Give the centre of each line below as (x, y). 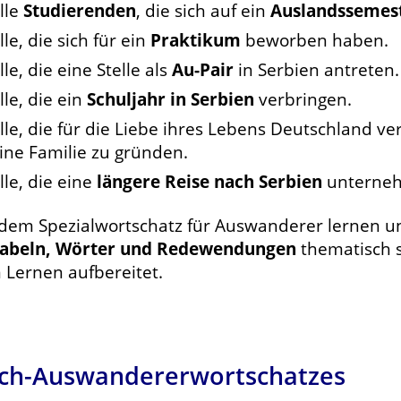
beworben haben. (315, 40)
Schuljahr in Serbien (171, 99)
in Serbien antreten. (316, 69)
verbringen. (303, 99)
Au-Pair (203, 69)
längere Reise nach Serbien (209, 181)
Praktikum (196, 40)
